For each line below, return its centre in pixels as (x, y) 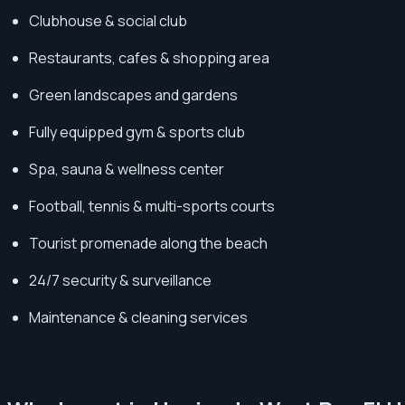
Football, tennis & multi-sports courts (152, 206)
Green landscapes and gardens (133, 94)
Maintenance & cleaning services (138, 317)
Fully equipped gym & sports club (137, 132)
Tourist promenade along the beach (148, 243)
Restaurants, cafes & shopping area (149, 57)
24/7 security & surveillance (120, 280)
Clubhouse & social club (108, 20)
